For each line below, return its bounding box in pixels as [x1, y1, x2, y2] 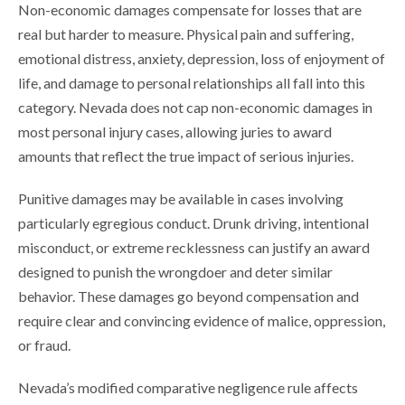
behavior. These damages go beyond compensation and [18, 287, 359, 306]
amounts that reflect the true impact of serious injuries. [18, 147, 353, 165]
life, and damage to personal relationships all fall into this [18, 74, 365, 92]
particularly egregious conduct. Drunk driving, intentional [18, 214, 369, 232]
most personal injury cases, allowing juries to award [18, 123, 332, 141]
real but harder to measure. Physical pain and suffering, [18, 25, 353, 43]
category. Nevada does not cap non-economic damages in [18, 99, 372, 117]
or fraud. [18, 336, 71, 354]
